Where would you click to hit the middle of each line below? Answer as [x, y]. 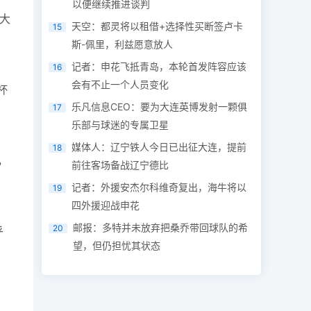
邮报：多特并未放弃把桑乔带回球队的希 [161, 227]
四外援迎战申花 [106, 205]
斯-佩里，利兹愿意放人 [123, 44]
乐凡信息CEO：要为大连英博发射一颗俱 [160, 107]
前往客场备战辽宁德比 [120, 165]
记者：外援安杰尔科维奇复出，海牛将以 [159, 187]
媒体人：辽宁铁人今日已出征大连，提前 [159, 147]
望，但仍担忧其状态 [117, 245]
